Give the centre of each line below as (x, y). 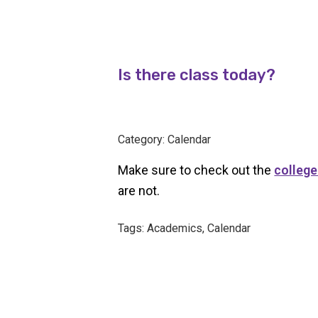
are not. (139, 191)
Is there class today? (197, 75)
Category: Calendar (165, 139)
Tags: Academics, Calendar (185, 228)
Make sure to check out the (196, 170)
